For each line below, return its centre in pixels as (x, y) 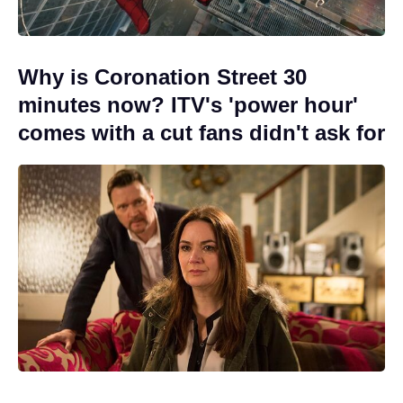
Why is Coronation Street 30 (162, 77)
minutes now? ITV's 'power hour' (188, 105)
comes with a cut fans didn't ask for (201, 133)
